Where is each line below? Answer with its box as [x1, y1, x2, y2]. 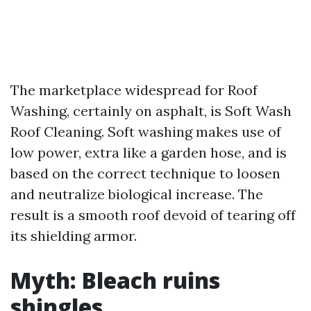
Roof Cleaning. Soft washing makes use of [10, 123, 281, 140]
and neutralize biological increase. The [10, 185, 263, 203]
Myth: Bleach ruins [10, 265, 220, 295]
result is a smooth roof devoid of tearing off [10, 206, 296, 224]
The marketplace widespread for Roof [10, 81, 258, 99]
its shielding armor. [10, 227, 137, 244]
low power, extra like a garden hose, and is [10, 144, 287, 161]
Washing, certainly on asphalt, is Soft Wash [10, 102, 292, 119]
